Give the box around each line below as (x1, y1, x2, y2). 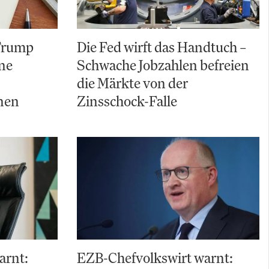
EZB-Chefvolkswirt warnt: (77, 249, 233, 267)
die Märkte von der (77, 74, 188, 92)
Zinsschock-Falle (77, 92, 177, 110)
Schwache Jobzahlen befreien (77, 56, 249, 74)
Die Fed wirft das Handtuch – (77, 38, 246, 56)
